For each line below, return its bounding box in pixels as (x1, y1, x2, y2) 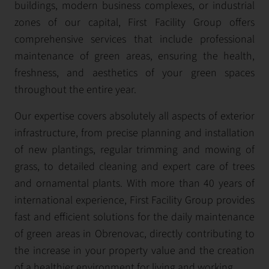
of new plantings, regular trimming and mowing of (14, 142, 255, 157)
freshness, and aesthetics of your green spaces (14, 65, 255, 80)
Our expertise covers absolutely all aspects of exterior (14, 109, 255, 124)
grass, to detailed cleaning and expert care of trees (14, 159, 255, 174)
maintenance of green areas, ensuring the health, (14, 49, 255, 64)
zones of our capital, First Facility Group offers (14, 15, 255, 30)
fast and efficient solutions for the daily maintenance (14, 210, 255, 225)
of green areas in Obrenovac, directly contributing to (14, 226, 255, 241)
